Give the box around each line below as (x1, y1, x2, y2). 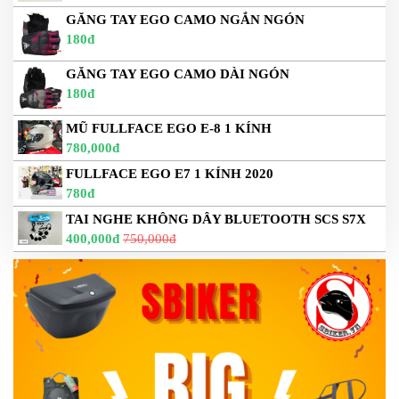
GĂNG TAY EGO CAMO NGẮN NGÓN (66, 12, 305, 28)
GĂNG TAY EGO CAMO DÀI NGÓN (66, 67, 289, 82)
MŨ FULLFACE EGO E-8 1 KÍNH (66, 121, 272, 136)
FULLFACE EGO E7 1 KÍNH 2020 (66, 167, 273, 182)
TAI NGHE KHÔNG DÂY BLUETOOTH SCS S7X (66, 212, 366, 227)
